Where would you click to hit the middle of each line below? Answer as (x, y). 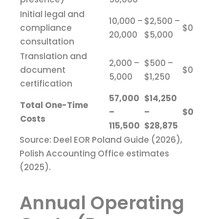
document (43, 70)
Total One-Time (54, 105)
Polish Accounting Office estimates (94, 154)
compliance (46, 28)
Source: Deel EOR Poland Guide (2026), (101, 140)
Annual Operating (102, 203)
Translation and (54, 56)
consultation (47, 42)
